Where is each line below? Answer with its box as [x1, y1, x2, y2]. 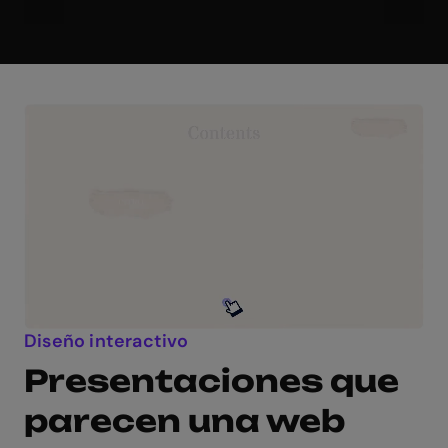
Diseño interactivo [24, 328, 189, 353]
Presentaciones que [24, 361, 399, 399]
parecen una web [24, 401, 345, 439]
